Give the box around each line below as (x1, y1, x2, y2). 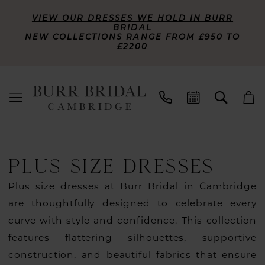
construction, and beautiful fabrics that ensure (8, 251, 257, 261)
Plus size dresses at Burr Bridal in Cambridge (8, 182, 257, 192)
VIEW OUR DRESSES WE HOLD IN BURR (31, 14, 234, 22)
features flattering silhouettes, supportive (8, 234, 257, 244)
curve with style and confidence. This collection (8, 216, 257, 227)
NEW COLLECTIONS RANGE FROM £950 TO (24, 33, 241, 41)
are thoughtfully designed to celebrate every (8, 199, 257, 209)
